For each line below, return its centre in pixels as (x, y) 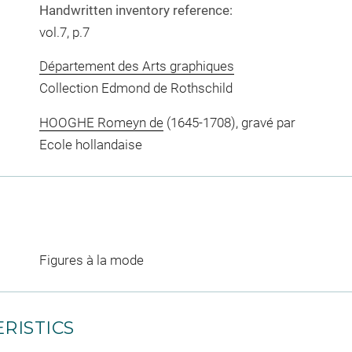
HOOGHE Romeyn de (101, 122)
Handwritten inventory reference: (136, 10)
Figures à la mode (91, 260)
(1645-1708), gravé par (229, 122)
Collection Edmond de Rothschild (136, 88)
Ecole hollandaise (90, 144)
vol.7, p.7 (64, 32)
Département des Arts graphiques (136, 66)
